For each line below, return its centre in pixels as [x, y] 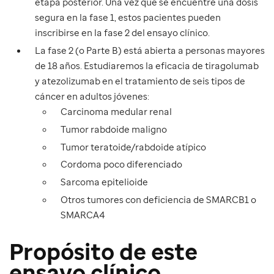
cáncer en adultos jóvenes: [92, 96]
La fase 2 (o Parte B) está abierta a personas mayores [150, 50]
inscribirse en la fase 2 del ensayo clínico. [122, 33]
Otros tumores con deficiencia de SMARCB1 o [158, 199]
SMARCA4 [83, 214]
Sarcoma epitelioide [104, 182]
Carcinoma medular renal [116, 111]
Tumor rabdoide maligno [114, 129]
